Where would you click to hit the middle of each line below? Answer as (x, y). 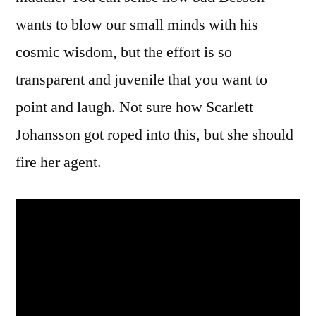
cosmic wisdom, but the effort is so (124, 52)
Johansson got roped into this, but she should (154, 134)
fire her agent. (59, 162)
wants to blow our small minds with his (137, 24)
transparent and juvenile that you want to (141, 79)
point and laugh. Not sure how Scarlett (134, 107)
